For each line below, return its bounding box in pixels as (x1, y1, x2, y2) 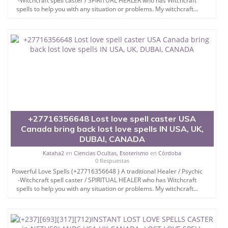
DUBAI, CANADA (79, 133, 145, 144)
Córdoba (158, 149, 182, 157)
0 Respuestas (95, 156, 129, 164)
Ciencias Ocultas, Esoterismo (74, 149, 149, 157)
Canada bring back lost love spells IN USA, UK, (20, 123, 204, 134)
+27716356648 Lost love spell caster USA (28, 113, 196, 124)
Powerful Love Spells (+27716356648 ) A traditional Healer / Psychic (11, 166, 203, 176)
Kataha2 (43, 149, 65, 157)
